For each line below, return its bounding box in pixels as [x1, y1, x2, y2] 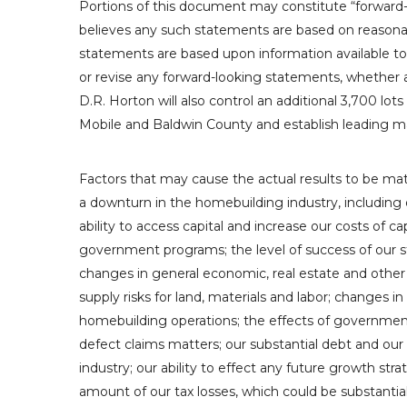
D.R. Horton [79, 93, 154, 109]
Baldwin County [153, 116, 253, 133]
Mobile [79, 116, 122, 133]
